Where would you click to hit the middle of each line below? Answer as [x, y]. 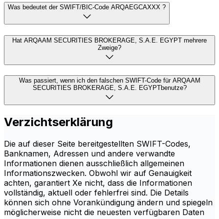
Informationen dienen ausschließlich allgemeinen [94, 164]
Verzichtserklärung [58, 122]
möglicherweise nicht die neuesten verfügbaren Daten [104, 212]
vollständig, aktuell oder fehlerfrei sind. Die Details [96, 193]
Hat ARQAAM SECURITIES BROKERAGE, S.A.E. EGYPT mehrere [109, 40]
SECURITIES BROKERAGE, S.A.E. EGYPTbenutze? [109, 88]
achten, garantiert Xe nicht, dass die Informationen [98, 183]
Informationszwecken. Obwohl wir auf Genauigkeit [98, 173]
